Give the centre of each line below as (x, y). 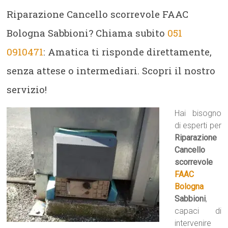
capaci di (198, 211)
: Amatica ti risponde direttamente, (128, 52)
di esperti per (198, 125)
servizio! (27, 89)
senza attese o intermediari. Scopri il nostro (111, 70)
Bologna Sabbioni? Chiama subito (87, 33)
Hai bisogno (198, 113)
